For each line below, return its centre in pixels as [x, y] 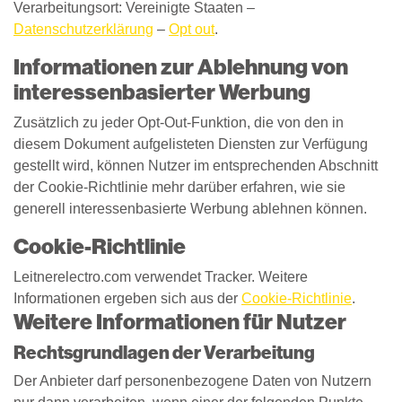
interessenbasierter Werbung [162, 92]
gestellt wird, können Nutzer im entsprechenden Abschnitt [196, 166]
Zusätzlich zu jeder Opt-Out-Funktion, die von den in [179, 122]
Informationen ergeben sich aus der [127, 298]
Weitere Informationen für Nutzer [180, 322]
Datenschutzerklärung [83, 29]
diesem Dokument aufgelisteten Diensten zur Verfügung [191, 144]
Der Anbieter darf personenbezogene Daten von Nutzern [192, 381]
